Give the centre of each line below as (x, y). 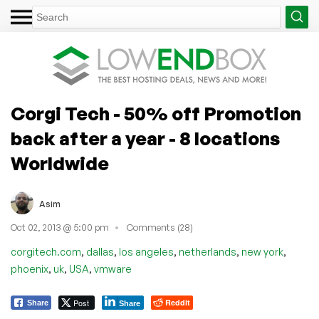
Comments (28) (160, 228)
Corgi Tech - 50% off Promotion (156, 113)
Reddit (178, 302)
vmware (113, 268)
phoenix (30, 268)
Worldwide (60, 163)
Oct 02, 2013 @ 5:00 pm (60, 228)
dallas (100, 251)
